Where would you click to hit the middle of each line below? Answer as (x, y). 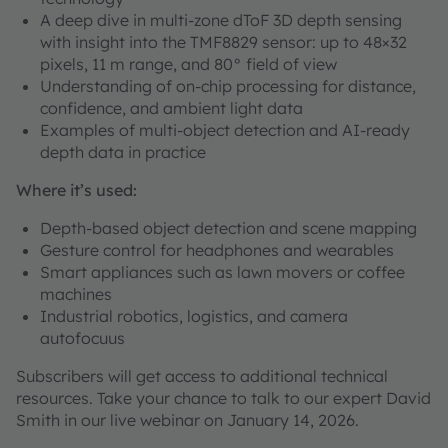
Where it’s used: (76, 190)
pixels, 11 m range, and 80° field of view (188, 64)
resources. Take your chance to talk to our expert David (223, 398)
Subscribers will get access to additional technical (202, 376)
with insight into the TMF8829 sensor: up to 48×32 (223, 42)
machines (76, 294)
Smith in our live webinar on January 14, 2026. (189, 420)
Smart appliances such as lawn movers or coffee (222, 272)
